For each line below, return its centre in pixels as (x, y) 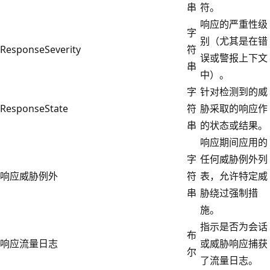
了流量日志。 (229, 260)
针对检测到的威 (234, 91)
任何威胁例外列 (234, 159)
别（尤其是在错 (234, 41)
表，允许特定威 (234, 176)
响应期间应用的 (234, 142)
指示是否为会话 (234, 226)
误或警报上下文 (234, 58)
